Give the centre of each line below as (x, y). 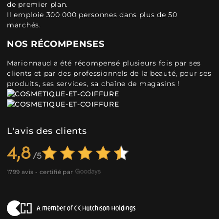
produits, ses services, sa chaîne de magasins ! (93, 84)
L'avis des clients (47, 131)
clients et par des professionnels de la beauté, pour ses (109, 73)
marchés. (24, 25)
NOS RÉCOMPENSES (56, 44)
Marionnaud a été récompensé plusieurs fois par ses (104, 63)
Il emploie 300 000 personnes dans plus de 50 (92, 15)
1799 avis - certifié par (40, 172)
